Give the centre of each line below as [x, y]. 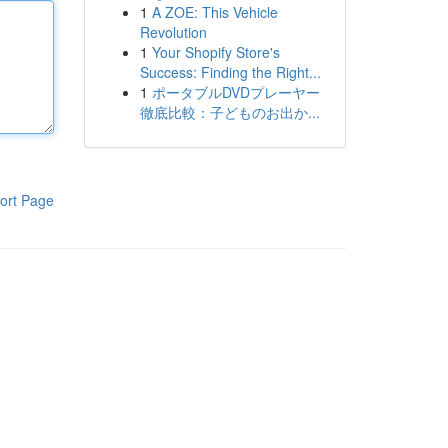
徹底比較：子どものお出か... [229, 112]
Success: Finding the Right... [230, 72]
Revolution [173, 32]
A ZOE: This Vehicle [214, 12]
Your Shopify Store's [215, 52]
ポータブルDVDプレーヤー [235, 92]
